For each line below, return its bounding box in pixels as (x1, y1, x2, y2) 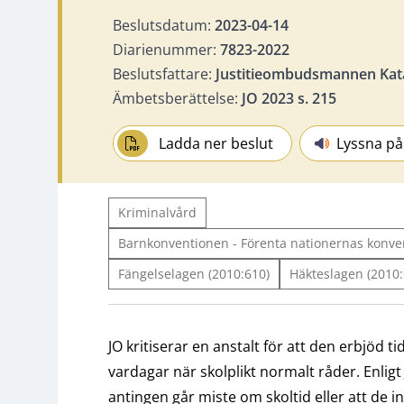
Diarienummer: (113, 39, 220, 60)
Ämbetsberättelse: (113, 87, 242, 108)
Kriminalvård (118, 203, 197, 221)
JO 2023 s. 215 (242, 87, 336, 108)
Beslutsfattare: (113, 63, 216, 84)
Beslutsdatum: (113, 14, 215, 35)
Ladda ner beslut (159, 133, 274, 153)
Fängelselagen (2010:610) (118, 264, 270, 282)
